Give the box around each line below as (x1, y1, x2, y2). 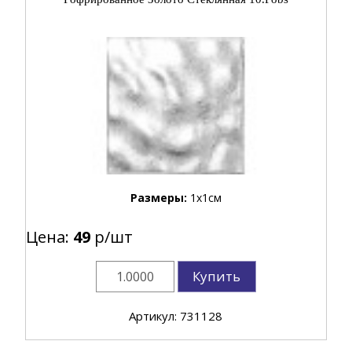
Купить (192, 266, 241, 285)
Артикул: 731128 (129, 307, 223, 324)
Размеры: (130, 189, 190, 205)
